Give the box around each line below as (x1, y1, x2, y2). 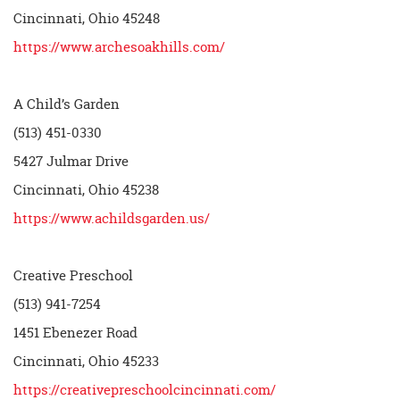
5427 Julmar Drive (13, 152, 129, 171)
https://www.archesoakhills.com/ (13, 37, 225, 57)
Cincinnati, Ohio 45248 (13, 9, 160, 29)
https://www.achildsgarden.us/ (13, 209, 210, 229)
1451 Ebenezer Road (13, 323, 137, 343)
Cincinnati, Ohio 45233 (13, 352, 159, 371)
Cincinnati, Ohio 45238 (13, 180, 159, 200)
